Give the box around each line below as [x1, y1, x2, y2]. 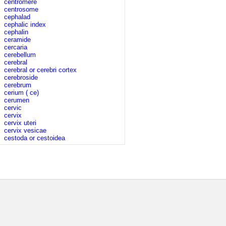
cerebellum [4, 51, 36, 59]
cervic [4, 104, 22, 111]
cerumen [4, 96, 29, 104]
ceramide [4, 36, 31, 43]
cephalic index [4, 21, 46, 28]
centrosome [4, 6, 38, 13]
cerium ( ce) [4, 89, 39, 96]
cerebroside [4, 74, 38, 81]
